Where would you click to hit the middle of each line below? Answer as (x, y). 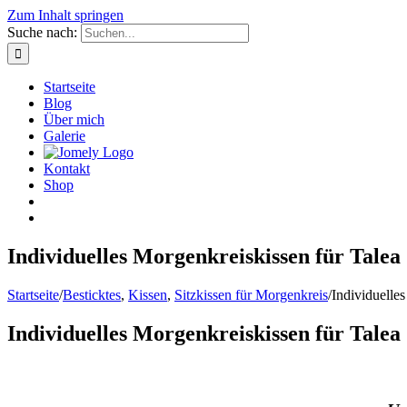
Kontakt (67, 169)
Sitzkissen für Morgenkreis (251, 294)
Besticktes (92, 294)
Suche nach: (42, 32)
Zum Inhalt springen (65, 15)
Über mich (74, 119)
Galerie (65, 136)
